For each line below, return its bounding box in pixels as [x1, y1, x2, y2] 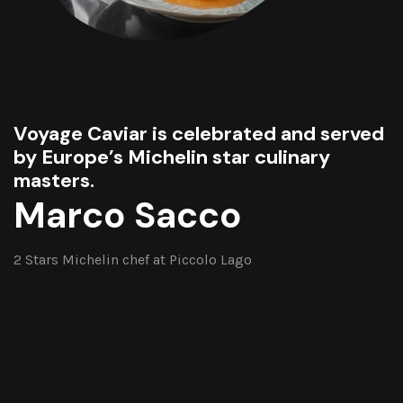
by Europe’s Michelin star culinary [13, 144, 330, 171]
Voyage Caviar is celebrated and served [13, 121, 384, 148]
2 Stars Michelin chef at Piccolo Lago [13, 251, 252, 269]
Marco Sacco [13, 192, 242, 239]
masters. [13, 167, 94, 194]
